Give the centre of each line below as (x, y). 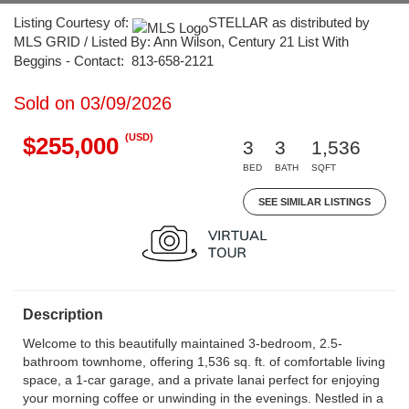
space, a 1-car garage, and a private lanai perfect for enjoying (201, 380)
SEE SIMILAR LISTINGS (315, 202)
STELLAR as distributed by (289, 22)
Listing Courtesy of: (73, 22)
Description (63, 315)
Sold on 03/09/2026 (93, 103)
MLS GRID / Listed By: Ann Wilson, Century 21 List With (181, 42)
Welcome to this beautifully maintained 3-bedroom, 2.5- (183, 343)
